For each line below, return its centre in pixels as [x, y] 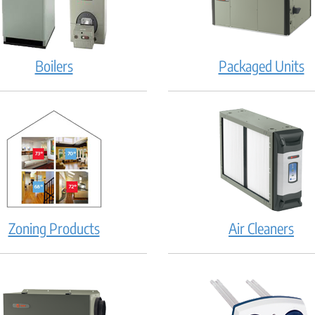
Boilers [54, 65]
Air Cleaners [261, 228]
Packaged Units [261, 65]
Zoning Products [54, 228]
